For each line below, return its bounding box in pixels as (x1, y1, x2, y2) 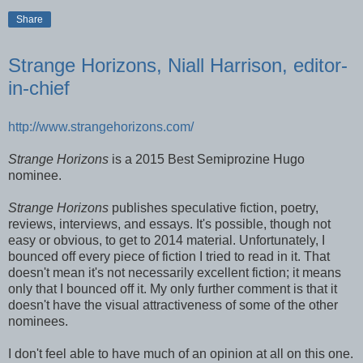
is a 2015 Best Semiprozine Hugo (109, 152, 305, 166)
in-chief (8, 77, 70, 99)
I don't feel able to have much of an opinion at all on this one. (8, 346, 353, 361)
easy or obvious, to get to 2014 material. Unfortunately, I (8, 233, 325, 247)
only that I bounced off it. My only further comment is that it (8, 281, 337, 296)
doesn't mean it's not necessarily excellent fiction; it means (8, 265, 341, 280)
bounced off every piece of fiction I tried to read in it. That (8, 249, 330, 263)
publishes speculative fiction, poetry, (109, 200, 318, 215)
